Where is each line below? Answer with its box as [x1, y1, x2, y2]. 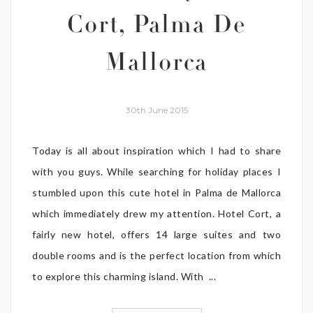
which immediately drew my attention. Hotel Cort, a [32, 207, 281, 219]
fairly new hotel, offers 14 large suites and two [32, 228, 281, 240]
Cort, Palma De [67, 15, 246, 39]
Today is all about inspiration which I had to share [32, 144, 281, 156]
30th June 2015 [125, 104, 188, 115]
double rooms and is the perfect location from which [32, 249, 281, 261]
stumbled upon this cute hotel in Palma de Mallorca [32, 186, 281, 198]
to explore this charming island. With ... [32, 270, 216, 282]
